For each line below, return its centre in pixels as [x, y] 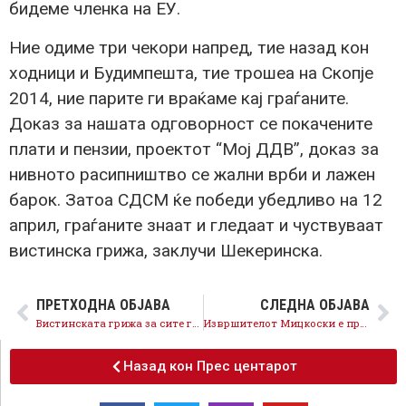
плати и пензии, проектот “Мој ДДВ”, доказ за [194, 149]
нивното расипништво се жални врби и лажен [192, 174]
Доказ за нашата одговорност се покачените [191, 123]
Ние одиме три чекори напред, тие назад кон [189, 47]
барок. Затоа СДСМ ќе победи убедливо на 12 [196, 199]
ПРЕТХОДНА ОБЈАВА [103, 305]
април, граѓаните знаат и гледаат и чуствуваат [196, 225]
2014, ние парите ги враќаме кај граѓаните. [179, 98]
